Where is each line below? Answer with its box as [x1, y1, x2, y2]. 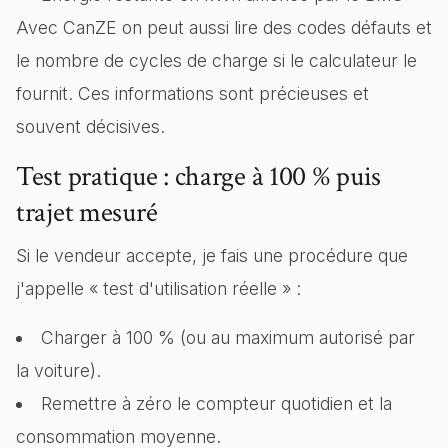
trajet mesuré [16, 194, 158, 231]
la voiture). [16, 360, 101, 381]
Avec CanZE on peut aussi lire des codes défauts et [16, 17, 432, 38]
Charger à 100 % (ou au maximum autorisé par [40, 327, 415, 348]
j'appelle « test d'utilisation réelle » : [16, 278, 301, 299]
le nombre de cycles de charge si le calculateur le [16, 50, 417, 71]
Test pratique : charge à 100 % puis [16, 158, 382, 195]
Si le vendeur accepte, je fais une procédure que [16, 245, 408, 266]
